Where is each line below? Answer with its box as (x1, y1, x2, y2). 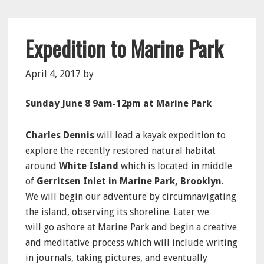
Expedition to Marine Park (25, 32, 223, 64)
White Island (59, 160, 119, 172)
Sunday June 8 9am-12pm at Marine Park (25, 98, 212, 110)
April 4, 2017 (25, 68, 81, 80)
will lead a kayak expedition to (94, 130, 226, 141)
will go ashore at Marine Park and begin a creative (25, 222, 237, 233)
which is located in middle (118, 160, 233, 172)
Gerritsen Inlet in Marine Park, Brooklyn (37, 176, 222, 187)
